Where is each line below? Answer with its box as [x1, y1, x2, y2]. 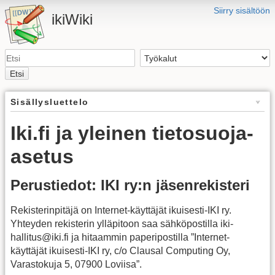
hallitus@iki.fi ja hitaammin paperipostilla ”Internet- [10, 232, 230, 243]
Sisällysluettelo [10, 96, 89, 107]
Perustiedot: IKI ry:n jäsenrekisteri [10, 177, 250, 194]
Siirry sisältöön [214, 6, 270, 15]
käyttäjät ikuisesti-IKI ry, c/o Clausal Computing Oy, [10, 246, 230, 257]
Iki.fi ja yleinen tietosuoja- [10, 122, 254, 144]
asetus [10, 145, 74, 168]
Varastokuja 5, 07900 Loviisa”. [10, 259, 142, 270]
